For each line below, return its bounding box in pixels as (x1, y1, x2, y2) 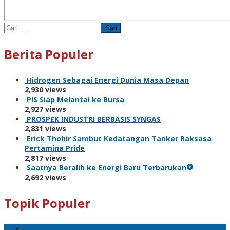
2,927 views (25, 104, 66, 114)
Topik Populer (4, 194, 90, 212)
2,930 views (25, 84, 66, 94)
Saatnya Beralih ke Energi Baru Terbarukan (27, 162, 186, 172)
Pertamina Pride (25, 143, 85, 153)
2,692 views (25, 172, 66, 182)
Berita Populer (4, 45, 93, 63)
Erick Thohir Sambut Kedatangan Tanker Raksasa (27, 133, 212, 143)
